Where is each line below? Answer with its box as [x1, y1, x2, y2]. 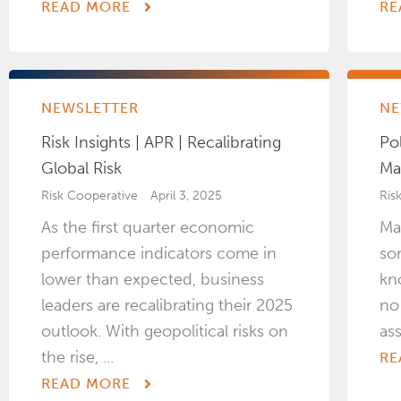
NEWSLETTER [41, 99, 139, 117]
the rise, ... [41, 347, 114, 368]
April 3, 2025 [150, 188, 222, 204]
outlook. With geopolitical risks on [41, 321, 288, 342]
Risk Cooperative [41, 188, 138, 204]
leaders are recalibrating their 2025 [41, 295, 293, 316]
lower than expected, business [41, 269, 264, 290]
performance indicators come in [41, 243, 277, 264]
